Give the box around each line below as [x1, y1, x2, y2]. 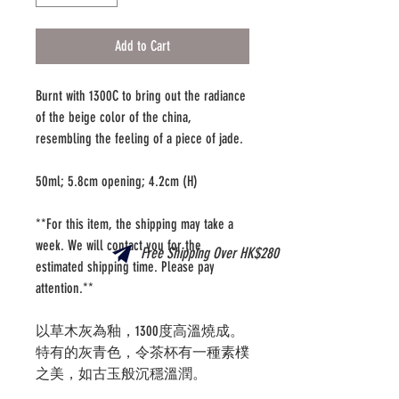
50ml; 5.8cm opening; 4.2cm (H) [36, 172, 198, 190]
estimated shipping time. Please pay [36, 257, 215, 275]
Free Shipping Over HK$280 [141, 243, 279, 262]
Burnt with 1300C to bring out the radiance [36, 86, 246, 104]
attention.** [36, 279, 94, 297]
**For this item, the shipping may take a [36, 215, 233, 232]
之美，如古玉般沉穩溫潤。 [36, 364, 207, 382]
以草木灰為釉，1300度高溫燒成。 [36, 322, 244, 339]
